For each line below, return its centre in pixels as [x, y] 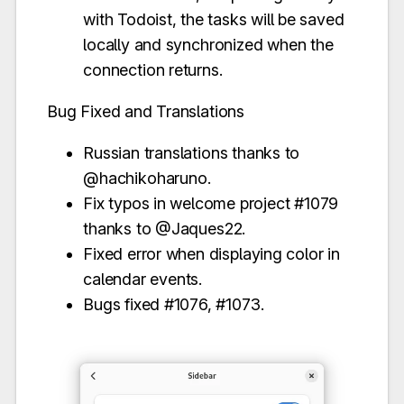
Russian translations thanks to [192, 153]
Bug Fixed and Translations [146, 112]
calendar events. [143, 280]
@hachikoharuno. [147, 179]
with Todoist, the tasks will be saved [214, 20]
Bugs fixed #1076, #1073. [174, 305]
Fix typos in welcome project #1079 [211, 204]
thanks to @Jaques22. [165, 229]
